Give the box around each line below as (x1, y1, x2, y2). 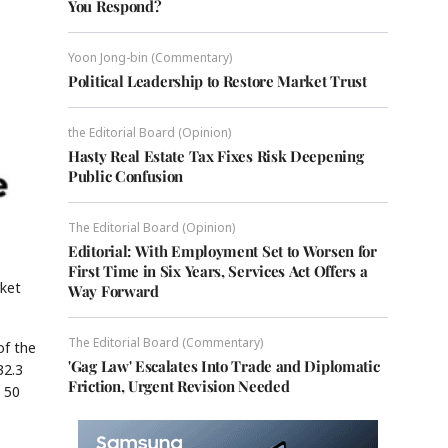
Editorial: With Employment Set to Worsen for (68, 241, 377, 261)
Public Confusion (68, 166, 184, 186)
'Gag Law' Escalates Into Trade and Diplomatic (68, 356, 380, 376)
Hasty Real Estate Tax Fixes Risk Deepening (68, 146, 364, 166)
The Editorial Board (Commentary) (68, 334, 263, 351)
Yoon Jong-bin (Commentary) (68, 49, 232, 66)
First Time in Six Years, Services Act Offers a (68, 261, 368, 281)
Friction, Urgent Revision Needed (68, 376, 290, 396)
